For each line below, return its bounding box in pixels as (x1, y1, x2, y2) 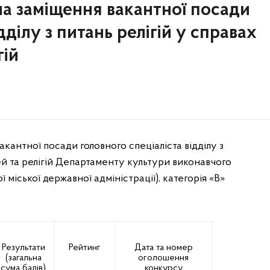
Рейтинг (68, 243, 101, 253)
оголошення (138, 253, 189, 263)
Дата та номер (134, 243, 193, 253)
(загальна (5, 253, 42, 263)
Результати (1, 243, 45, 253)
